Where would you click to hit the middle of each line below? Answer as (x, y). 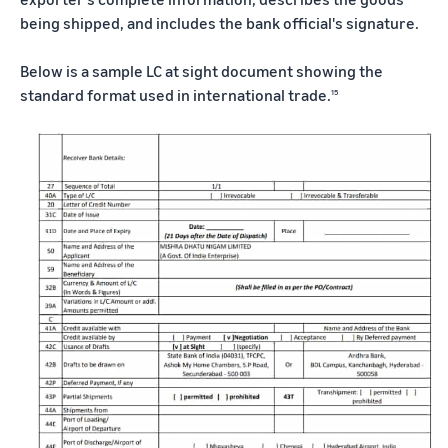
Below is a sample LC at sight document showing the (201, 70)
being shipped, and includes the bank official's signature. (219, 22)
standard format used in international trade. (175, 94)
